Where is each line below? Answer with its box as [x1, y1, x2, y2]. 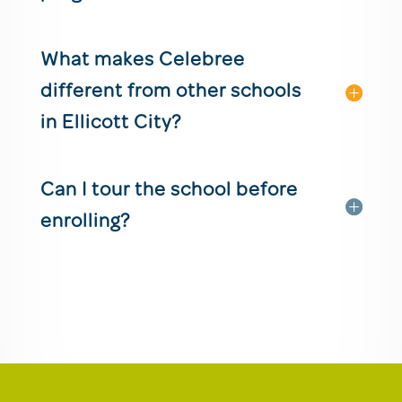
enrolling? [39, 214, 130, 232]
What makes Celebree [39, 52, 245, 70]
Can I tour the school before [39, 182, 298, 200]
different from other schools [39, 83, 301, 101]
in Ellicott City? [39, 115, 181, 133]
